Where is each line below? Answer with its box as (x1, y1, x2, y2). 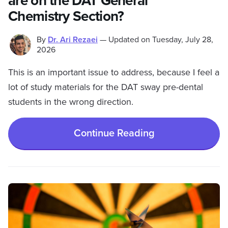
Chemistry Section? (8, 8, 124, 25)
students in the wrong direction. (8, 96, 133, 107)
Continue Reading (73, 127, 155, 139)
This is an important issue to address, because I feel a (8, 67, 219, 78)
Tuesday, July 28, (152, 35, 213, 45)
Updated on (108, 35, 150, 45)
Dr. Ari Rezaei (48, 35, 98, 45)
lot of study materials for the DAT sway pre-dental (8, 81, 203, 93)
